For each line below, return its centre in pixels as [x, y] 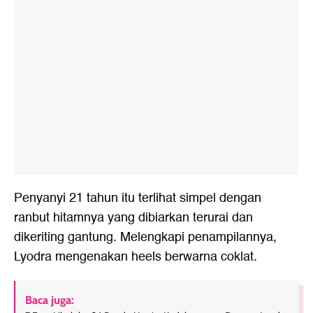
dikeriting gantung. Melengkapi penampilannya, [145, 238]
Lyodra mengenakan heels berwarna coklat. [136, 257]
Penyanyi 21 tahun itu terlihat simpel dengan [138, 198]
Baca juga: [50, 300]
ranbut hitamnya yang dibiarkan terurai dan [133, 218]
